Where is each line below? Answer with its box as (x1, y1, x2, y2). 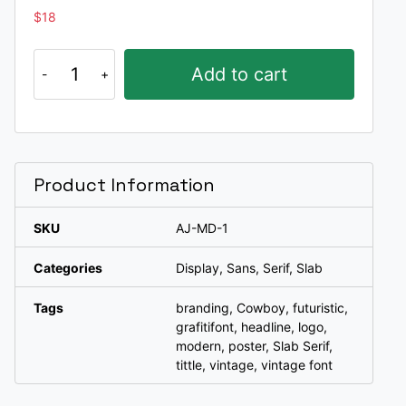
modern (176, 337, 221, 353)
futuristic (293, 299, 344, 315)
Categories (34, 259, 102, 275)
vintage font (261, 356, 333, 372)
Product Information (34, 172, 215, 197)
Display (176, 259, 219, 275)
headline (241, 318, 291, 334)
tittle (176, 356, 202, 372)
